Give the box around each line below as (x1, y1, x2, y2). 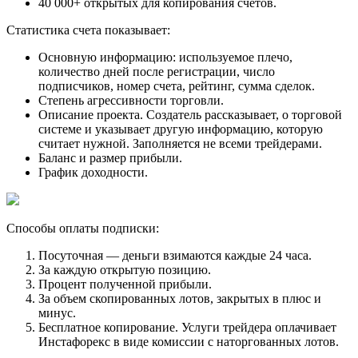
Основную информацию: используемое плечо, (38, 50, 292, 65)
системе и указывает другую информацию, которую (38, 122, 323, 137)
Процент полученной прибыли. (38, 277, 212, 292)
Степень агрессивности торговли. (38, 93, 224, 108)
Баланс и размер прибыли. (38, 151, 182, 165)
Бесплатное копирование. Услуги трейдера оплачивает (38, 320, 336, 335)
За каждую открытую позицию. (38, 263, 211, 277)
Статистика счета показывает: (6, 23, 170, 38)
